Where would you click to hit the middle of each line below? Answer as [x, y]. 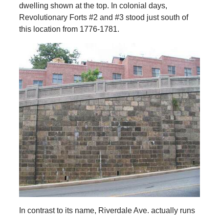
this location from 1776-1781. [69, 29]
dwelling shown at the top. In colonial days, [93, 5]
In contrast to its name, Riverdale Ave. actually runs [107, 210]
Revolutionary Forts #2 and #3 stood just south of [103, 17]
